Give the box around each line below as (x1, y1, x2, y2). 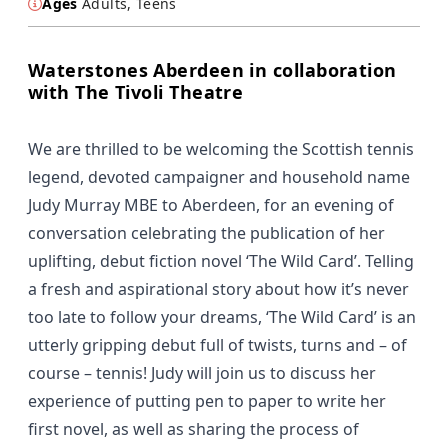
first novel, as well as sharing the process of (28, 418, 359, 441)
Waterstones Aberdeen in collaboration (28, 58, 397, 83)
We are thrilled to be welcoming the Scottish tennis (28, 138, 414, 161)
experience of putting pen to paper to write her (28, 390, 386, 413)
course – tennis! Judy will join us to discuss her (28, 362, 376, 385)
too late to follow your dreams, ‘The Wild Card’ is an (28, 306, 416, 329)
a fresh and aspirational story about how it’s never (28, 278, 409, 301)
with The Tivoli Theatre (28, 80, 244, 105)
